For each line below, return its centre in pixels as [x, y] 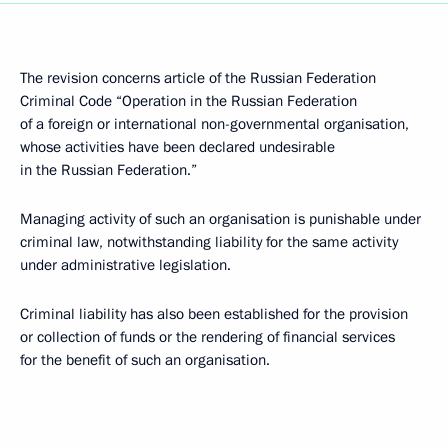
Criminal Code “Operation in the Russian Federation [188, 101]
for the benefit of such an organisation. [145, 360]
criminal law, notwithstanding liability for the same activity [209, 242]
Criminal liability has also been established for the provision [214, 314]
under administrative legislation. [125, 265]
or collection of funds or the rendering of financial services [207, 337]
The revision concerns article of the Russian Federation [198, 78]
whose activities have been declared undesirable [177, 147]
